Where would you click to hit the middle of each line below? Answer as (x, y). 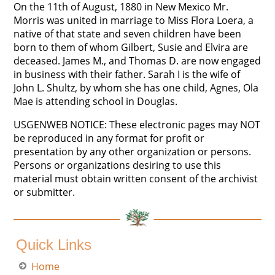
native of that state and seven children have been (128, 34)
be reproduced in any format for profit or (109, 138)
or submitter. (45, 192)
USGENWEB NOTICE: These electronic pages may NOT (137, 125)
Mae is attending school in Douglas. (96, 101)
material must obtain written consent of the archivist (136, 179)
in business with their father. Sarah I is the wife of (127, 74)
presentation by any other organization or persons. (133, 152)
